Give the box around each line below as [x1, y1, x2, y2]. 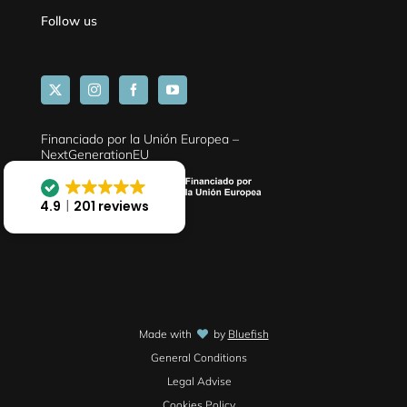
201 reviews [74, 196, 150, 215]
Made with [138, 327, 194, 342]
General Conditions [151, 351, 247, 365]
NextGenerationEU [40, 145, 149, 163]
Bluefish [227, 327, 269, 342]
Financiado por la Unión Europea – [40, 130, 239, 147]
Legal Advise [166, 374, 232, 389]
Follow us [40, 12, 98, 29]
